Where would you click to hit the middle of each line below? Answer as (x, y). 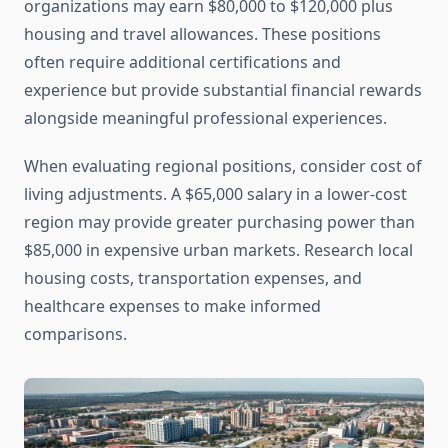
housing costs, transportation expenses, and (193, 278)
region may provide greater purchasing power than (219, 222)
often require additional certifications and (182, 62)
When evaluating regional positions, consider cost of (223, 166)
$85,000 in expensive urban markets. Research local (218, 250)
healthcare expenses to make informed (172, 306)
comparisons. (75, 334)
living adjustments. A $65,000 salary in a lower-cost (215, 194)
